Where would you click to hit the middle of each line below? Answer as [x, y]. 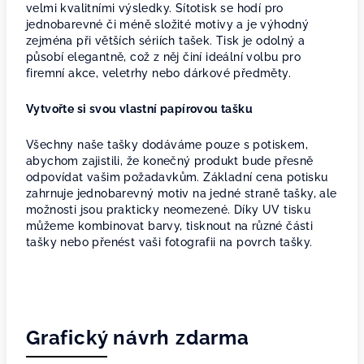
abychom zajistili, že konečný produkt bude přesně [170, 161]
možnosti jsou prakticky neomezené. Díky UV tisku [169, 210]
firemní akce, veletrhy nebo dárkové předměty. [158, 73]
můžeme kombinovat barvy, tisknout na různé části [170, 226]
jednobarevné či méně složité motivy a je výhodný [168, 24]
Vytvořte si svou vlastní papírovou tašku [139, 109]
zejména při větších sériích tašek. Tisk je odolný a [166, 41]
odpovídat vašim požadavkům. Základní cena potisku [177, 177]
